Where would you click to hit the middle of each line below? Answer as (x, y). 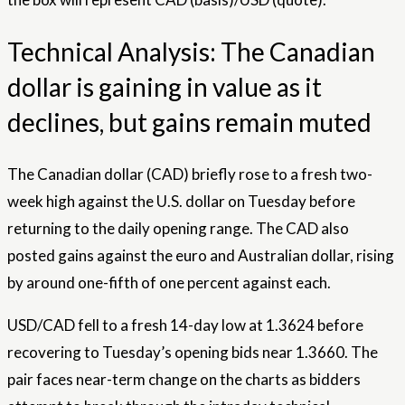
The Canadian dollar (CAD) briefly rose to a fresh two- (190, 174)
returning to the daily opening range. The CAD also (178, 229)
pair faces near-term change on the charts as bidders (184, 380)
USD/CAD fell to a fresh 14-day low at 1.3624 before (185, 325)
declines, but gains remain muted (189, 122)
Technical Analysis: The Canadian (191, 52)
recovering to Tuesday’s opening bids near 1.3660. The (193, 353)
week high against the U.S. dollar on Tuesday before (181, 202)
